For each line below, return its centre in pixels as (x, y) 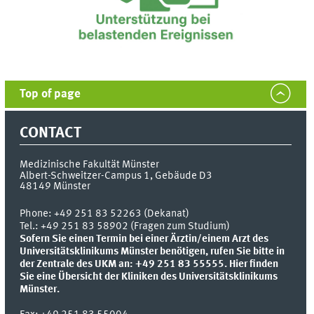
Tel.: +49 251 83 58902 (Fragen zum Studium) (125, 226)
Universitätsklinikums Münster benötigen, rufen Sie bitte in (152, 251)
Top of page (50, 95)
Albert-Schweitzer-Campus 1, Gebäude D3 (116, 176)
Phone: (37, 213)
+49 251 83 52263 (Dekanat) (122, 213)
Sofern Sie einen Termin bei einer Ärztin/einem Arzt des (144, 239)
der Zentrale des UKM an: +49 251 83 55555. (125, 264)
